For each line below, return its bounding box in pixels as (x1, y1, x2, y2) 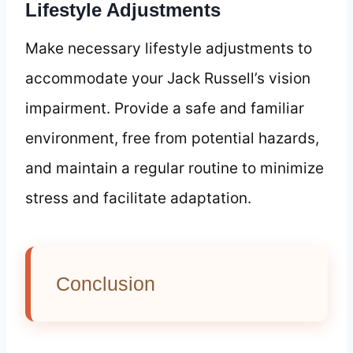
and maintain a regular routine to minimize (25, 158, 324, 177)
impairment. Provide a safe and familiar (25, 98, 304, 117)
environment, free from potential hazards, (25, 128, 319, 147)
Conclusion (56, 272, 155, 295)
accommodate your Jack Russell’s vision (25, 69, 310, 87)
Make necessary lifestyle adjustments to (25, 39, 312, 58)
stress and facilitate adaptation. (25, 188, 251, 207)
